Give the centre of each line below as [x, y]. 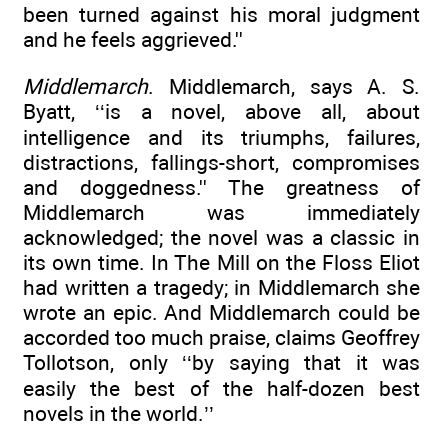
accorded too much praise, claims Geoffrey [221, 337]
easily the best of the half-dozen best [221, 388]
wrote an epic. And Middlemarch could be [221, 312]
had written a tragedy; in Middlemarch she [221, 287]
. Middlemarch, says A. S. [284, 86]
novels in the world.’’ [118, 413]
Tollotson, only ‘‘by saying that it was [221, 362]
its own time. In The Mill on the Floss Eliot [221, 262]
